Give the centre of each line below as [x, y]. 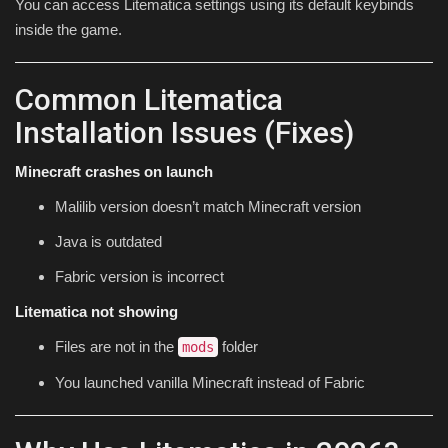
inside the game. [68, 30]
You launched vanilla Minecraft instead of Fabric [210, 383]
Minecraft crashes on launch [114, 172]
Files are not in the [116, 347]
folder [238, 347]
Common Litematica [149, 100]
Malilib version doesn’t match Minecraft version [208, 207]
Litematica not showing [96, 312]
